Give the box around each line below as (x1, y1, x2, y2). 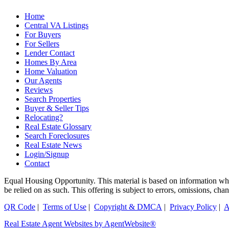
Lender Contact (25, 48, 75, 57)
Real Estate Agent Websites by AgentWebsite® (4, 219, 156, 228)
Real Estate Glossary (25, 122, 91, 131)
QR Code (4, 202, 35, 211)
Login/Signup (25, 149, 69, 158)
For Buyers (25, 30, 61, 39)
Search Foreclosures (25, 131, 89, 140)
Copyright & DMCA (94, 202, 162, 211)
